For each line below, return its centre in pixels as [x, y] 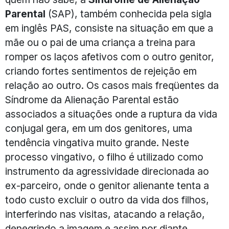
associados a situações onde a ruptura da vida [111, 114]
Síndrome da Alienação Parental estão [92, 100]
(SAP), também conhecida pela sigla [129, 14]
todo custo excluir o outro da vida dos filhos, [107, 200]
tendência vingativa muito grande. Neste [97, 143]
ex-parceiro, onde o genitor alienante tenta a [107, 186]
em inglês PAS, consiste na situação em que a [109, 28]
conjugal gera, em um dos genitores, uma [99, 129]
